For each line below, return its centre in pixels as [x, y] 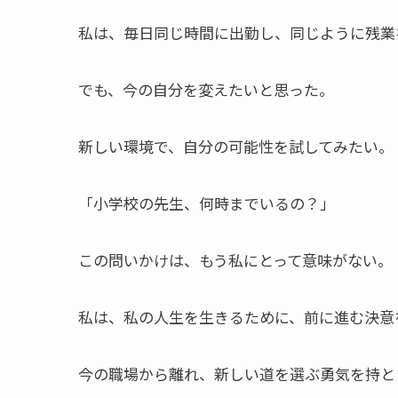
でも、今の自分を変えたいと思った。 [206, 90]
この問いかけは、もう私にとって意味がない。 [235, 260]
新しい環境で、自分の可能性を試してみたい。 [236, 147]
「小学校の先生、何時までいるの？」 [207, 203]
